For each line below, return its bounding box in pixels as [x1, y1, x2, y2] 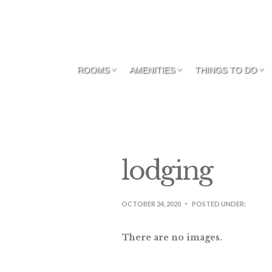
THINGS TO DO [195, 65, 257, 75]
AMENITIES [129, 65, 175, 75]
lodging [121, 155, 213, 186]
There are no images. [121, 232, 222, 243]
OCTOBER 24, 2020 [121, 200, 181, 208]
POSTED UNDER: [191, 200, 246, 208]
